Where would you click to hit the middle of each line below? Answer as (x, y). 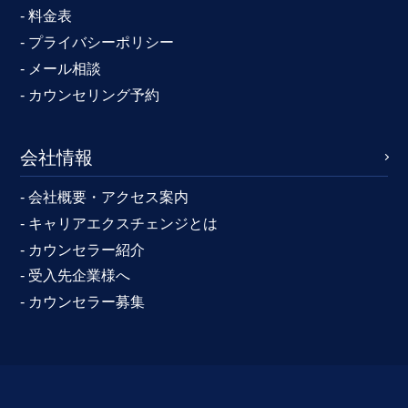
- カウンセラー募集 (83, 302)
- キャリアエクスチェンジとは (119, 223)
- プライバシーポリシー (97, 42)
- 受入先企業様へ (76, 276)
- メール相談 (61, 68)
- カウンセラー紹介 (83, 250)
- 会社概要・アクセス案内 (105, 197)
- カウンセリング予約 (90, 95)
